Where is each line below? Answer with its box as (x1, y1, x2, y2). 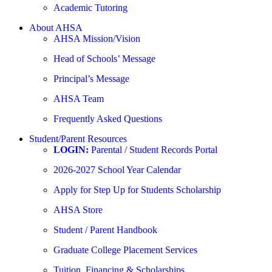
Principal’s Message (53, 73, 129, 84)
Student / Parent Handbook (53, 225, 157, 235)
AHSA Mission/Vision (53, 33, 140, 44)
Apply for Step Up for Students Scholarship (53, 185, 221, 195)
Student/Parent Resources (29, 134, 127, 144)
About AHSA (29, 22, 83, 33)
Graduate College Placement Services (53, 245, 197, 255)
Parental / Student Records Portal (89, 144, 217, 155)
